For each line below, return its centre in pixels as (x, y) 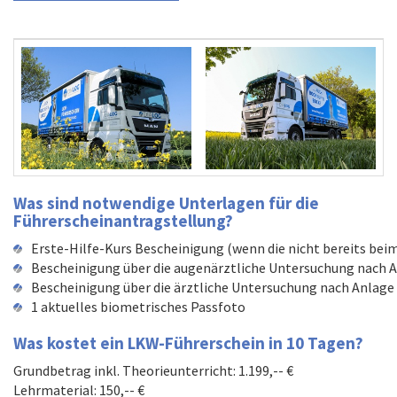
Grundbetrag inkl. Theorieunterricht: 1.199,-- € (153, 371)
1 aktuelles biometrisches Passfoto (138, 307)
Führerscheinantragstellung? (123, 221)
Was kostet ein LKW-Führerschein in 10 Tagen (184, 343)
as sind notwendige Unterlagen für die (173, 203)
